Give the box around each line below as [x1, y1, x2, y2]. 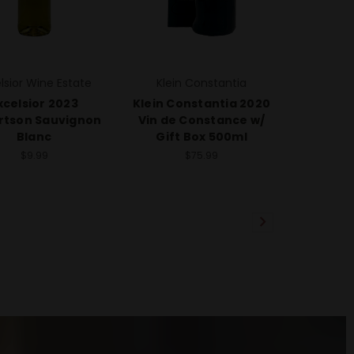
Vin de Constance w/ [137, 111, 265, 128]
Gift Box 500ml [156, 128, 247, 145]
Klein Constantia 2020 [132, 95, 271, 111]
